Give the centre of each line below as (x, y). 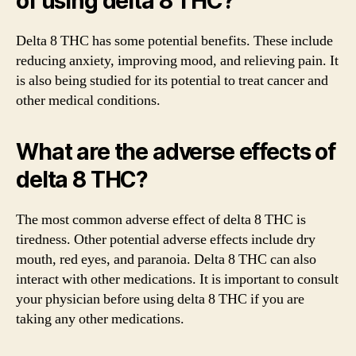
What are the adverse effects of (176, 151)
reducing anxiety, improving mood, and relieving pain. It (177, 60)
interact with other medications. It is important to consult (177, 279)
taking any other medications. (100, 319)
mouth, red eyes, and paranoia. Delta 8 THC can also (166, 259)
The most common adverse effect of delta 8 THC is (161, 219)
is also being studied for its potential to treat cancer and (172, 80)
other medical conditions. (88, 100)
